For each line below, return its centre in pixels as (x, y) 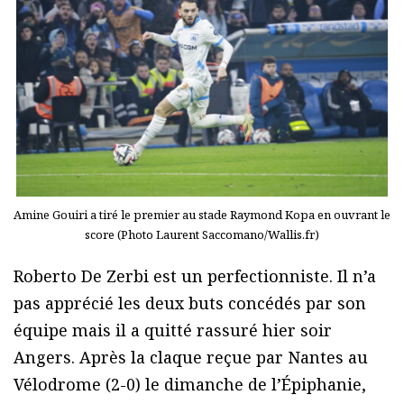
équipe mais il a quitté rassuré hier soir (173, 331)
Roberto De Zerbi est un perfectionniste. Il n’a (195, 276)
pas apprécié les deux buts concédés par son (190, 303)
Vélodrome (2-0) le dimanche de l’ (147, 385)
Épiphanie (321, 385)
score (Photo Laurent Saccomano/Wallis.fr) (202, 235)
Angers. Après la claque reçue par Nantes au (191, 358)
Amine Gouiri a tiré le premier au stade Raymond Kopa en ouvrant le (202, 215)
